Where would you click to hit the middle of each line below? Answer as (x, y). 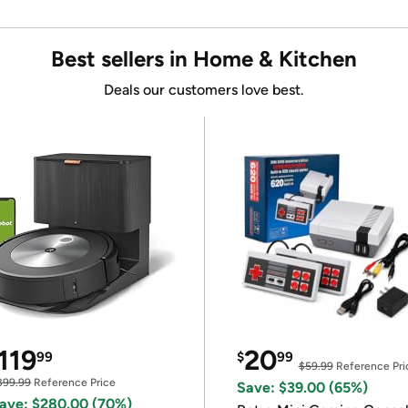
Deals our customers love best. (204, 90)
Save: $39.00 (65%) (302, 388)
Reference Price (74, 382)
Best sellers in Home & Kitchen (204, 59)
